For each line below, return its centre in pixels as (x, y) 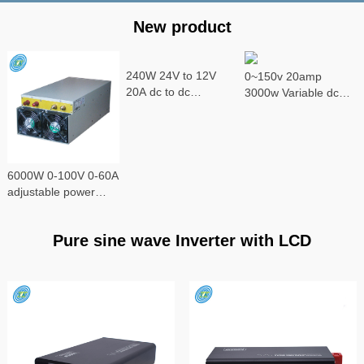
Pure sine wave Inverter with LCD (182, 240)
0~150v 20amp (284, 76)
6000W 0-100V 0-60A (63, 175)
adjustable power (51, 191)
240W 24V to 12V (171, 75)
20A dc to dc (158, 91)
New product (182, 26)
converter (151, 108)
